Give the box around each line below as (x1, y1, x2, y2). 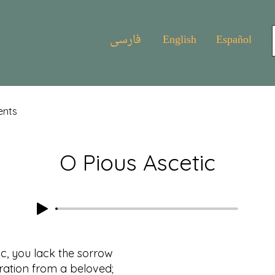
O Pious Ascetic (60, 149, 215, 176)
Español (215, 29, 252, 51)
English (163, 29, 197, 51)
